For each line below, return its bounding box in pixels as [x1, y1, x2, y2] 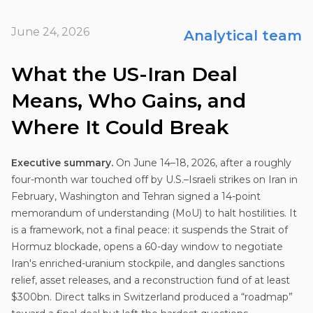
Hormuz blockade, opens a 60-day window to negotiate [11, 240, 283, 253]
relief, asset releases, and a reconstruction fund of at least [11, 273, 290, 286]
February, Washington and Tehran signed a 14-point [11, 189, 261, 203]
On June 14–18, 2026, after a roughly [116, 156, 291, 169]
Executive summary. [11, 156, 116, 169]
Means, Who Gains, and [11, 88, 246, 112]
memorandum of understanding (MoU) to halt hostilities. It [11, 206, 297, 219]
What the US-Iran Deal [11, 61, 238, 86]
